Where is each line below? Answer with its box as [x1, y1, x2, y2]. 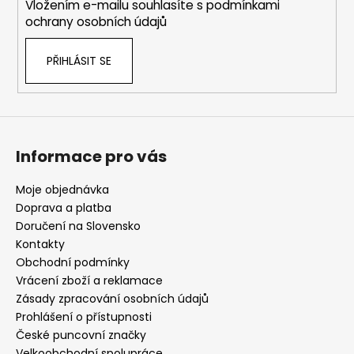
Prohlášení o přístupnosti [16, 308, 152, 325]
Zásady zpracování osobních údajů [16, 290, 209, 307]
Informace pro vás [16, 145, 167, 168]
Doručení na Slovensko [16, 217, 141, 234]
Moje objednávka [16, 181, 109, 198]
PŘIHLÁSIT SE [46, 53, 111, 70]
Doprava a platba [16, 199, 111, 216]
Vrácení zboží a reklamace [16, 272, 163, 288]
